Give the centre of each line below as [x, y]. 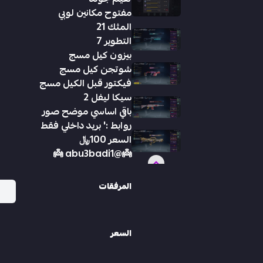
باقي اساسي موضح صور [87, 112]
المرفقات [115, 186]
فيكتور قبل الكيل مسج [85, 83]
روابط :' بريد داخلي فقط [86, 126]
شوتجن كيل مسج [95, 69]
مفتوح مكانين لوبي [95, 13]
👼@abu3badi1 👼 [123, 154]
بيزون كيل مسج [100, 55]
